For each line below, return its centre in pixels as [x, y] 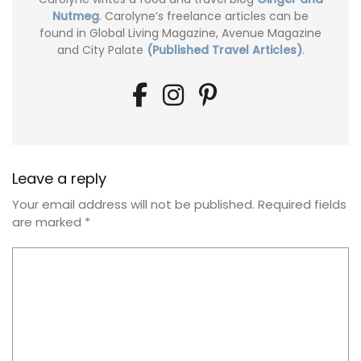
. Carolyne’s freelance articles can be [204, 17]
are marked [48, 222]
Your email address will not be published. [133, 205]
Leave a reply [59, 179]
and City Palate [102, 50]
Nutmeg [76, 17]
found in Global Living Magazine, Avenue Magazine [180, 33]
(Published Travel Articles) [224, 50]
